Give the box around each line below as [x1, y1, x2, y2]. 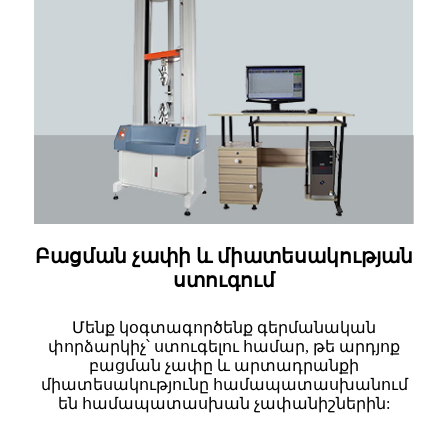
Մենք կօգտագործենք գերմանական [72, 318, 376, 336]
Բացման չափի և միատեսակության [35, 244, 413, 267]
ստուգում [173, 268, 275, 291]
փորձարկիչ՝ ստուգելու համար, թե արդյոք [48, 337, 400, 355]
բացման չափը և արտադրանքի [89, 356, 359, 374]
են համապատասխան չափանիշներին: [58, 394, 390, 412]
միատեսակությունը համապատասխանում [40, 375, 408, 393]
